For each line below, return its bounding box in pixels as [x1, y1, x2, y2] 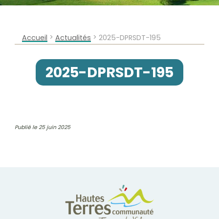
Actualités [55, 33, 91, 43]
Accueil [22, 33, 47, 43]
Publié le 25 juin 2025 [15, 124, 70, 131]
